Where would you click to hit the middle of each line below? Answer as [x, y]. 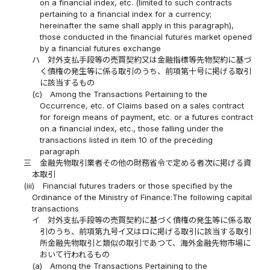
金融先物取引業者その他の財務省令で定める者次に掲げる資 [145, 163]
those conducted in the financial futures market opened [146, 37]
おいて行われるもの [74, 255]
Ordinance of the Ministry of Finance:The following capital [142, 197]
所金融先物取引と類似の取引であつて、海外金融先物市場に [145, 243]
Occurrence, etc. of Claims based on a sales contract [142, 106]
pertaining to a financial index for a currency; [125, 14]
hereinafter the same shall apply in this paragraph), [137, 26]
